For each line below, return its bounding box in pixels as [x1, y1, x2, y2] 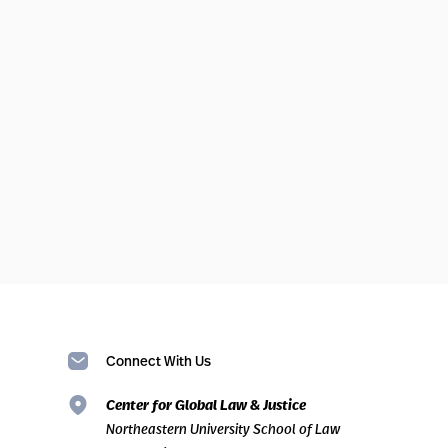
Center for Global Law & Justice [106, 395, 306, 415]
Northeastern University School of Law [106, 419, 340, 438]
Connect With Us [106, 351, 211, 370]
